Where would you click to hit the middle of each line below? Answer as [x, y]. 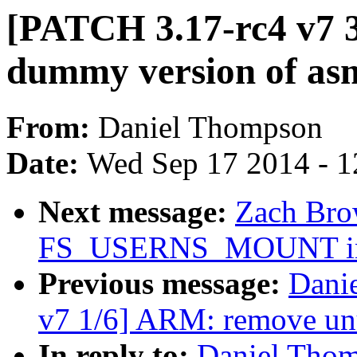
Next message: [137, 212]
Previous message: [163, 284]
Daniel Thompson [210, 127]
